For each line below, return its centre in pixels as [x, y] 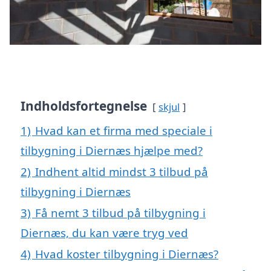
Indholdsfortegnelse [84, 106]
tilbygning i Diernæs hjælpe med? [112, 150]
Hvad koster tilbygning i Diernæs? [127, 253]
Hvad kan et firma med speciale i [124, 130]
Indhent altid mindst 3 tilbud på [122, 171]
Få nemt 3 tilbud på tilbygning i [120, 212]
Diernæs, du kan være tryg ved [104, 232]
